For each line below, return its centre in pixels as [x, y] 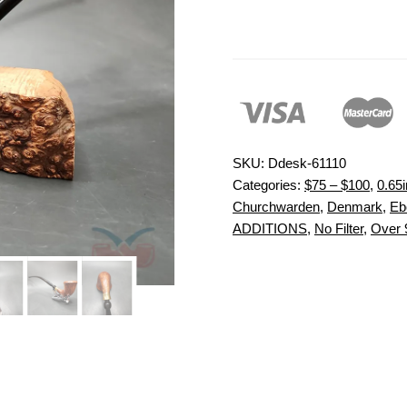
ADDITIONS [270, 229]
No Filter [339, 229]
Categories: [268, 185]
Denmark [355, 207]
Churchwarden [276, 207]
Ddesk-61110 [307, 164]
